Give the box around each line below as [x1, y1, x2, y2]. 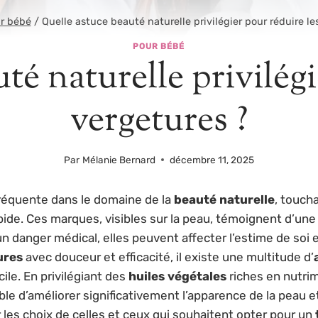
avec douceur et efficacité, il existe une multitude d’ [23, 249, 314, 264]
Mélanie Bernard [82, 153, 155, 165]
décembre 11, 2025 [169, 153, 254, 165]
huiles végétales [128, 268, 226, 283]
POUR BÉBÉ [133, 41, 185, 52]
